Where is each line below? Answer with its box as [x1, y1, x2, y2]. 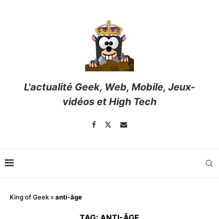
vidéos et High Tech [63, 96, 156, 108]
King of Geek [10, 193, 49, 201]
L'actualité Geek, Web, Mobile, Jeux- [24, 81, 195, 93]
